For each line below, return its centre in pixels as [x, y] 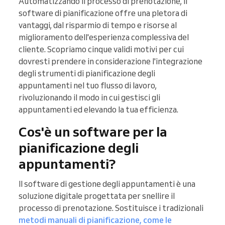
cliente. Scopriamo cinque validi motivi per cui [101, 49]
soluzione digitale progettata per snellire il [97, 196]
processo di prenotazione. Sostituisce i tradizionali [111, 208]
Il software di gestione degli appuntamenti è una [107, 184]
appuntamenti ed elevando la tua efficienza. [98, 110]
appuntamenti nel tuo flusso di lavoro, [88, 86]
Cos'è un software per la [93, 132]
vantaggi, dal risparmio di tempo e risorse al [98, 25]
